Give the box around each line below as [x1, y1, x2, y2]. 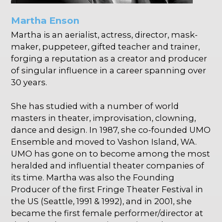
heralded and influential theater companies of [11, 161, 205, 171]
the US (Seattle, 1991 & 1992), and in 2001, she [11, 196, 192, 207]
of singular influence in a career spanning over [11, 65, 207, 76]
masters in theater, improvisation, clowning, [11, 113, 196, 123]
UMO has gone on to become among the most [11, 149, 211, 159]
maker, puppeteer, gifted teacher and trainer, [11, 42, 200, 52]
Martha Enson [11, 15, 80, 27]
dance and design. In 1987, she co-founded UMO [11, 125, 211, 135]
